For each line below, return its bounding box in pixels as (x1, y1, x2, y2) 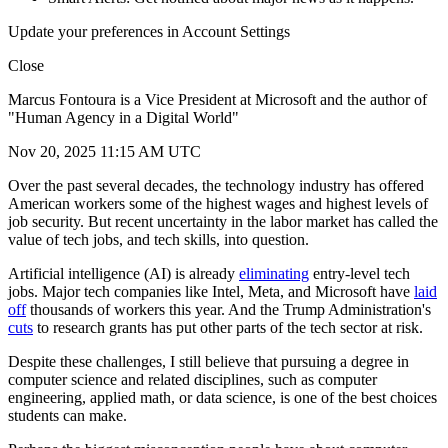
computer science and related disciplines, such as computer (8, 371, 377, 389)
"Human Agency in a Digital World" (8, 109, 239, 127)
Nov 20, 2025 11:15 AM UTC (8, 143, 201, 161)
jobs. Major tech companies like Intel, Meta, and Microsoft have (8, 283, 414, 301)
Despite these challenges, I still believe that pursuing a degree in (8, 353, 409, 371)
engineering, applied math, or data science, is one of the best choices (8, 389, 437, 407)
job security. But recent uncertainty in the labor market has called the (8, 213, 438, 231)
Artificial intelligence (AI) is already (8, 265, 239, 283)
